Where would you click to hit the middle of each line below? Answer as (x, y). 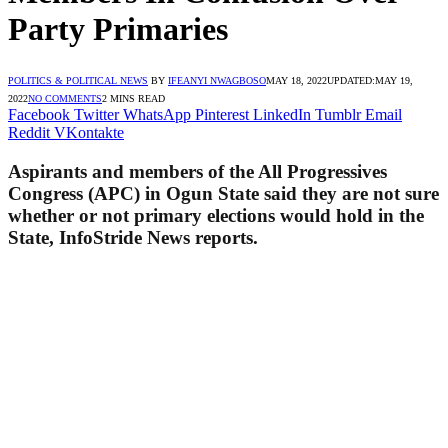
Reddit (29, 132)
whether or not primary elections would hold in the (216, 215)
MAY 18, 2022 (296, 80)
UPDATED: (351, 80)
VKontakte (89, 132)
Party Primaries (118, 29)
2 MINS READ (133, 98)
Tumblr (338, 114)
